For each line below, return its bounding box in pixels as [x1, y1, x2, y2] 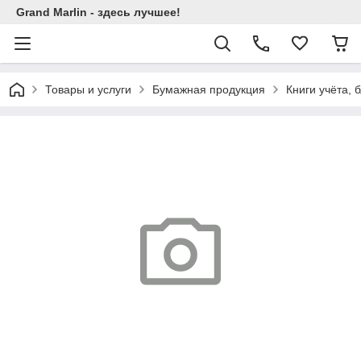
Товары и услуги [45, 83, 131, 96]
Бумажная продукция [152, 83, 265, 96]
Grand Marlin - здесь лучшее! [16, 6, 180, 19]
